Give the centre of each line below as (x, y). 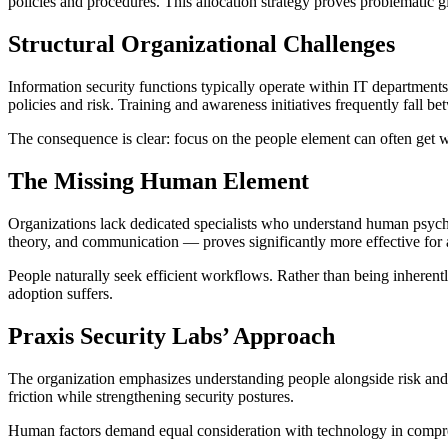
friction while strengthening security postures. (151, 396)
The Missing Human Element (158, 180)
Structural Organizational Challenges (201, 44)
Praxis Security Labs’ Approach (171, 335)
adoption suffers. (60, 293)
